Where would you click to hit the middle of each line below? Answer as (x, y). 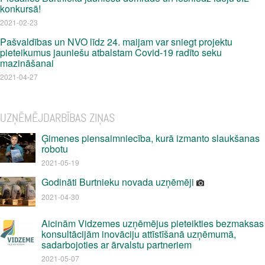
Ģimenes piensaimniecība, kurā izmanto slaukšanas (151, 138)
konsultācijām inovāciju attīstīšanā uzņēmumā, (139, 234)
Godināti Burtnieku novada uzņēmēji (119, 182)
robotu (55, 149)
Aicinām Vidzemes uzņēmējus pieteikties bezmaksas (153, 223)
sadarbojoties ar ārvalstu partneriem (117, 245)
